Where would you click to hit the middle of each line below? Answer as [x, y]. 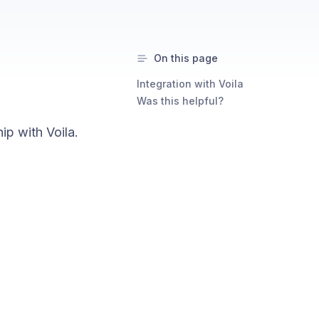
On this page [186, 58]
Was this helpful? [180, 101]
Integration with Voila [190, 84]
